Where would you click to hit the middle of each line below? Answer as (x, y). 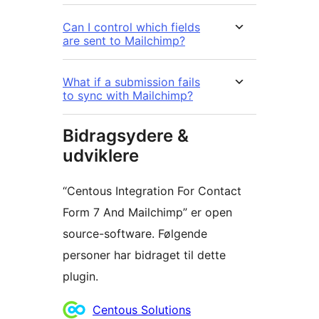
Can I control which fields (131, 27)
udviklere (101, 156)
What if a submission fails (131, 82)
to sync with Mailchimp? (128, 96)
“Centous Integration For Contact (152, 191)
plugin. (80, 277)
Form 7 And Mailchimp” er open (147, 213)
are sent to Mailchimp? (124, 41)
